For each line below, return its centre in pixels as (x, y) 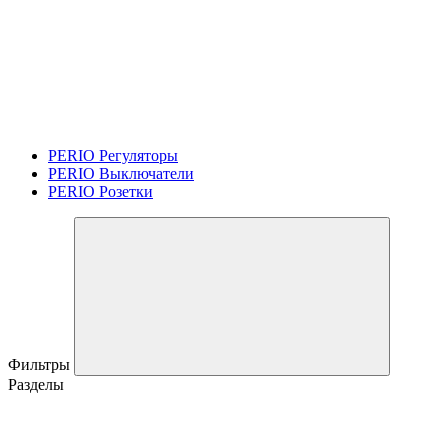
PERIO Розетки (100, 191)
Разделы (36, 384)
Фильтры (41, 364)
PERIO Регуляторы (113, 155)
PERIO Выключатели (121, 173)
